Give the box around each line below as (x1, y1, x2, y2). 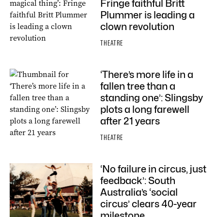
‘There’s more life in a (100, 69, 193, 80)
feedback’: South (100, 175, 175, 186)
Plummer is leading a (100, 9, 195, 21)
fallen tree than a (100, 80, 175, 92)
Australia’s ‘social (100, 186, 178, 198)
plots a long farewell (100, 104, 189, 115)
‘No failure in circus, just (100, 163, 206, 175)
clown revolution (100, 21, 174, 32)
